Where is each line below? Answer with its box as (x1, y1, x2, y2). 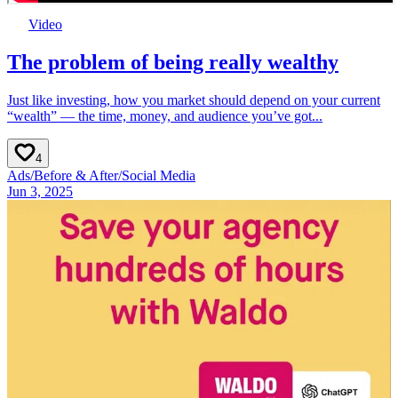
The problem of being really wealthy (7, 51, 338, 75)
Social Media (122, 168, 195, 184)
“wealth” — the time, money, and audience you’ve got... (7, 108, 322, 124)
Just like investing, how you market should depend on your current (7, 92, 380, 108)
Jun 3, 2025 (7, 184, 73, 200)
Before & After (34, 168, 118, 184)
